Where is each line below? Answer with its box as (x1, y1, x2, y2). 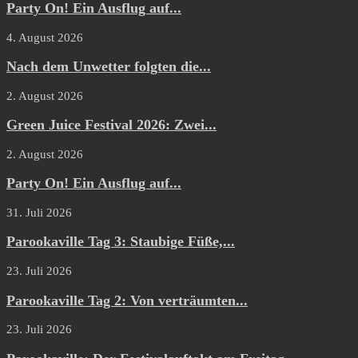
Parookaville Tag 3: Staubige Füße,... (6, 233, 235, 250)
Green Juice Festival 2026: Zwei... (6, 117, 217, 133)
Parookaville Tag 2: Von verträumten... (6, 292, 248, 308)
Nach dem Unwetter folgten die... (6, 58, 211, 75)
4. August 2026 (6, 30, 83, 44)
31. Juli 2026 (6, 205, 72, 219)
